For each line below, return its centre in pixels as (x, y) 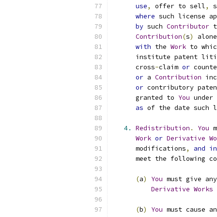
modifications (149, 148)
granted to (145, 98)
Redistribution (163, 128)
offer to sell (178, 6)
